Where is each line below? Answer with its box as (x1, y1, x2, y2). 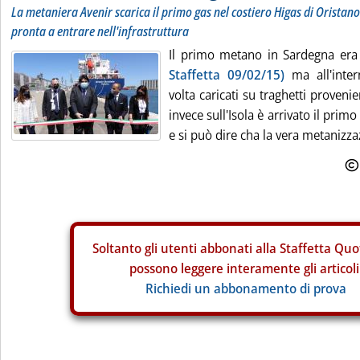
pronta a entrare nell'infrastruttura (11, 22, 189, 40)
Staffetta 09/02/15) (169, 66, 284, 84)
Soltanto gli (92, 239, 161, 257)
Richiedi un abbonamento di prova (145, 280, 346, 297)
